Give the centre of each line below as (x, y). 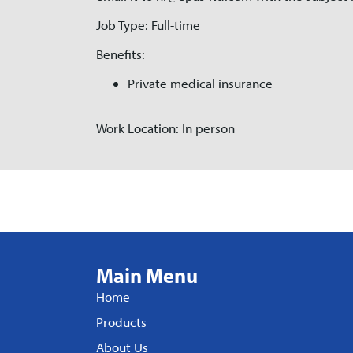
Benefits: (121, 54)
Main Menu (147, 275)
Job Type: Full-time (148, 25)
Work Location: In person (165, 128)
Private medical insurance (200, 83)
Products (121, 322)
